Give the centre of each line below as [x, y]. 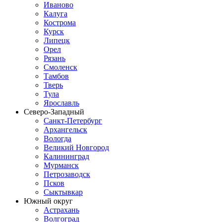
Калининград [66, 157]
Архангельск [65, 130]
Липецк [57, 41]
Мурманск [61, 166]
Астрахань [61, 210]
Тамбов [56, 76]
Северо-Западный [54, 112]
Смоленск [60, 67]
